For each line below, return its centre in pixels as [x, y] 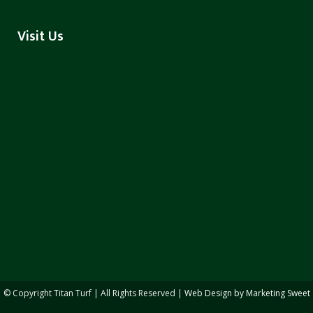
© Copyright [28, 293]
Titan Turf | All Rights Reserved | [119, 293]
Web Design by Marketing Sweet [247, 293]
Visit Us [41, 36]
